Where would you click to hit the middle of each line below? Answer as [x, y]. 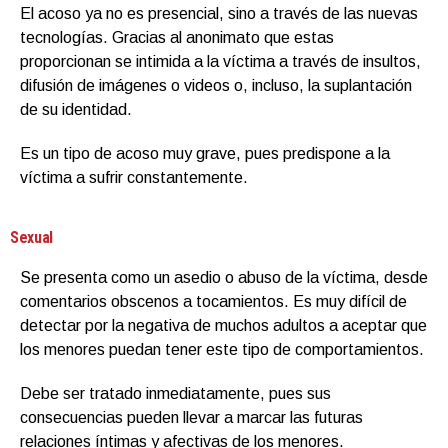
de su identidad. [76, 109]
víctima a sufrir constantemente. [134, 177]
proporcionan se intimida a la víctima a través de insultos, [220, 61]
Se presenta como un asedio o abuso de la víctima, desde [224, 277]
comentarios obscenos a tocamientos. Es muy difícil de [213, 301]
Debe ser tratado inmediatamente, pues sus [175, 393]
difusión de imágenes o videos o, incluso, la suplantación [216, 85]
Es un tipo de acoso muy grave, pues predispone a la [205, 153]
